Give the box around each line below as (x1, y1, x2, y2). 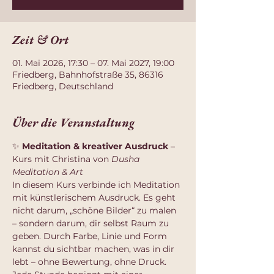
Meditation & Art (12, 166, 83, 177)
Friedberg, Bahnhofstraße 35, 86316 (12, 69, 163, 80)
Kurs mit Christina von (12, 154, 111, 165)
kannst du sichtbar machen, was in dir (12, 243, 177, 254)
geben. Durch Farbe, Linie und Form (12, 231, 169, 242)
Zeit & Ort (12, 32, 68, 48)
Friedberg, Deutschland (12, 81, 113, 92)
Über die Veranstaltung (12, 114, 135, 130)
